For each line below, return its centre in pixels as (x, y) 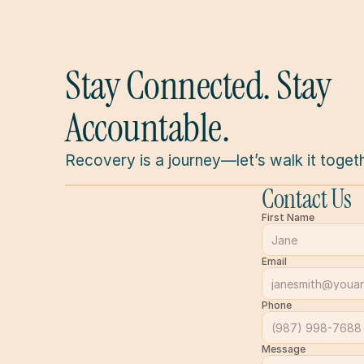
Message (284, 349)
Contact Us (307, 199)
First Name (288, 217)
